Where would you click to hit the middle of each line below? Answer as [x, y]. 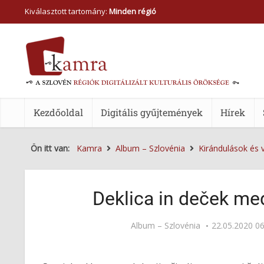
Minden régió [133, 11]
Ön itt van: [52, 148]
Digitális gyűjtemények [152, 112]
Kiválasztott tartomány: [67, 11]
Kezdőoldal [58, 112]
